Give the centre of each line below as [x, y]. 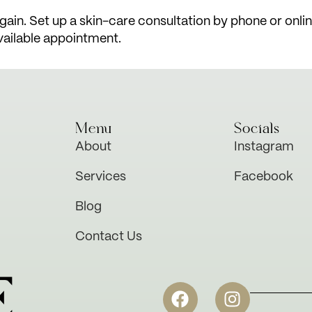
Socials [257, 127]
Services [101, 177]
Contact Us [109, 236]
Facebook [263, 177]
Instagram [264, 147]
